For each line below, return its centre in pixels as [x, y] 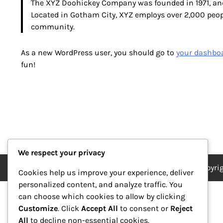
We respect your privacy [61, 153]
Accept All [100, 209]
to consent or [144, 209]
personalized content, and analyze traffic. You [101, 185]
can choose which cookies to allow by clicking [102, 197]
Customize [38, 209]
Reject [181, 209]
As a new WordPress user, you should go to [99, 52]
